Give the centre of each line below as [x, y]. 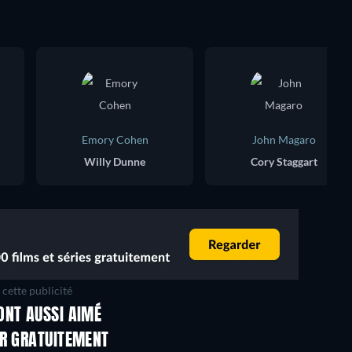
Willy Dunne [115, 162]
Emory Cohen [115, 140]
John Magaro [284, 140]
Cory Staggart [284, 162]
